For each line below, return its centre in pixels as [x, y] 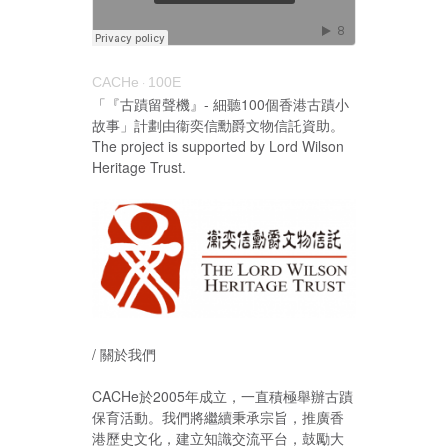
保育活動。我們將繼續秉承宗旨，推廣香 [218, 416]
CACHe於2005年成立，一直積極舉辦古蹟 [222, 395]
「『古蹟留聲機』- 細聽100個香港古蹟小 [220, 103]
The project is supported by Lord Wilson [218, 145]
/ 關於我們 [124, 353]
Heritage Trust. [139, 166]
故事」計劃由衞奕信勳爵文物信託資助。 [218, 124]
